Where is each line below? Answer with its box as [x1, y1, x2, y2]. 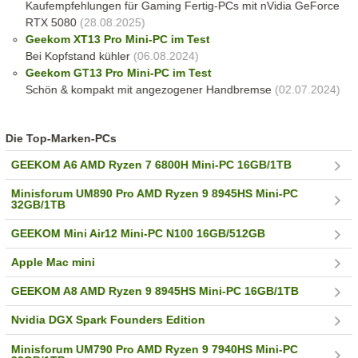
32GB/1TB [11, 198, 66, 212]
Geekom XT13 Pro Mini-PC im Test [25, 33, 210, 46]
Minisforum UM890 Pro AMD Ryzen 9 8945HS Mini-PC [11, 187, 299, 201]
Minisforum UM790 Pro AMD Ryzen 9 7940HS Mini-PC [11, 342, 299, 356]
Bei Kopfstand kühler [25, 50, 130, 63]
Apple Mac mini [11, 256, 96, 269]
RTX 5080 [25, 16, 77, 30]
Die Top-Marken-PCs [6, 132, 117, 145]
